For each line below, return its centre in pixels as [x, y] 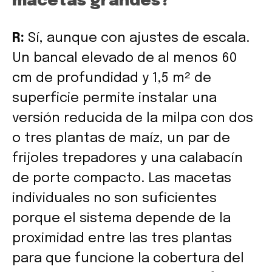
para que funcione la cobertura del [128, 258]
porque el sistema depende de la [121, 218]
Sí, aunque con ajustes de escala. [137, 38]
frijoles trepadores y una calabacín [127, 158]
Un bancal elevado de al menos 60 [124, 58]
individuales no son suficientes [114, 198]
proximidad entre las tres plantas [122, 238]
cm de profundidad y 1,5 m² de [112, 78]
